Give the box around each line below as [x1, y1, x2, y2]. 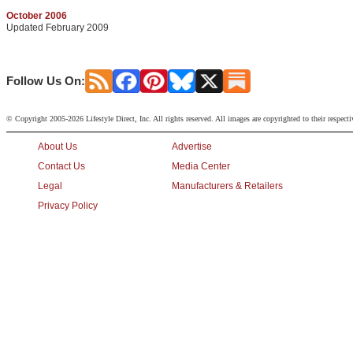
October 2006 [6, 10, 67, 21]
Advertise [172, 141, 212, 152]
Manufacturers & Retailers [172, 180, 283, 191]
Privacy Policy [38, 200, 98, 211]
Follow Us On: [6, 74, 85, 87]
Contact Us [38, 161, 85, 172]
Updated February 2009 [6, 22, 109, 33]
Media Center [172, 161, 230, 172]
